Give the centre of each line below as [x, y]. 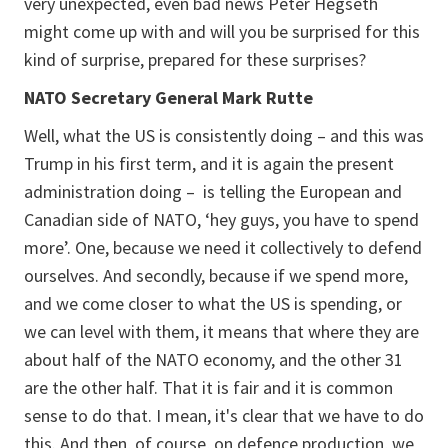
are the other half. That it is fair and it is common [208, 387]
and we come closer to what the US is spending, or [213, 303]
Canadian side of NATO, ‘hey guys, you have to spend [221, 219]
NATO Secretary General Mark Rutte [168, 97]
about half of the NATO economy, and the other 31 [213, 359]
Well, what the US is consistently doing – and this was [224, 135]
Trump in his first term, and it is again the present [209, 163]
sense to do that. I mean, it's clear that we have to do [224, 415]
